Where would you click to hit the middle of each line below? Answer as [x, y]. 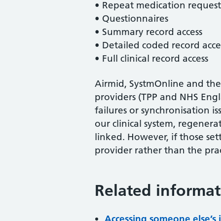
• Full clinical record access [151, 58]
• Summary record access [148, 32]
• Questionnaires [131, 18]
